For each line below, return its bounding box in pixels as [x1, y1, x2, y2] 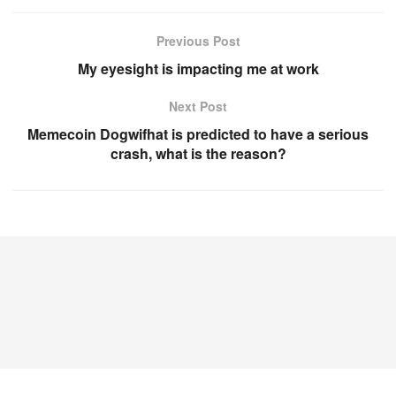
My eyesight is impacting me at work [77, 58, 319, 80]
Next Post [169, 97, 227, 116]
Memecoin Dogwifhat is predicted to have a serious [27, 124, 369, 145]
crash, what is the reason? [110, 143, 286, 164]
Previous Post [156, 32, 240, 50]
